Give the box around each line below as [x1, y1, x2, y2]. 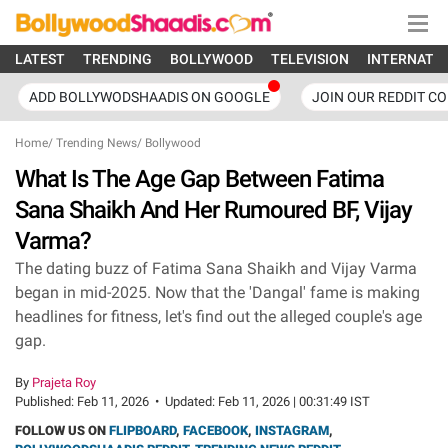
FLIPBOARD [109, 423, 176, 438]
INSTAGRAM [255, 423, 329, 438]
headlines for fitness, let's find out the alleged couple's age [15, 307, 422, 326]
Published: [15, 394, 77, 409]
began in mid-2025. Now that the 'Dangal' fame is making [15, 283, 420, 302]
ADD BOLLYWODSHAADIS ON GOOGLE [29, 89, 270, 105]
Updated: [165, 394, 218, 409]
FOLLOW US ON [15, 423, 109, 438]
